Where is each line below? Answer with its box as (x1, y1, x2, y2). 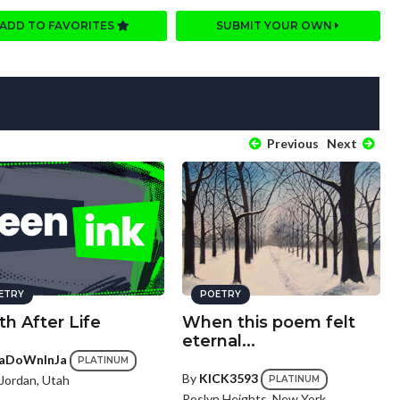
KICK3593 (198, 370, 258, 386)
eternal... (181, 330, 255, 351)
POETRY (199, 287, 241, 300)
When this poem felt (181, 312, 355, 332)
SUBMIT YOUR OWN (216, 18, 336, 32)
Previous (263, 135, 319, 151)
